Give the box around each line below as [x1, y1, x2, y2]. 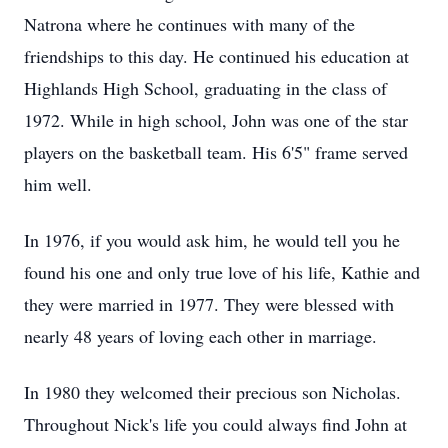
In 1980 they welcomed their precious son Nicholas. [24, 380, 401, 404]
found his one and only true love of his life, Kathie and [24, 260, 420, 284]
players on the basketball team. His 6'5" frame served [24, 140, 408, 164]
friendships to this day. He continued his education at [24, 44, 409, 68]
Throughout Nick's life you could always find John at [24, 412, 407, 436]
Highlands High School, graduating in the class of [24, 76, 387, 100]
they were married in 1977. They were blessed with [24, 292, 394, 316]
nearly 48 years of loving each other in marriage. [24, 324, 377, 348]
